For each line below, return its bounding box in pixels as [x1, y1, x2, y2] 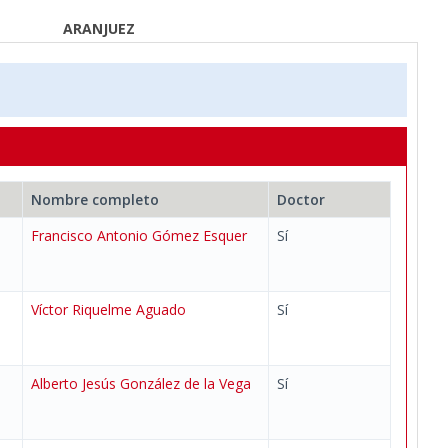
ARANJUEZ [63, 19, 135, 38]
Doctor [277, 190, 325, 209]
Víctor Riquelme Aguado [31, 300, 186, 319]
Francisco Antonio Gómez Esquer [31, 226, 247, 245]
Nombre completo [31, 190, 159, 209]
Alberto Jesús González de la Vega [31, 374, 251, 393]
